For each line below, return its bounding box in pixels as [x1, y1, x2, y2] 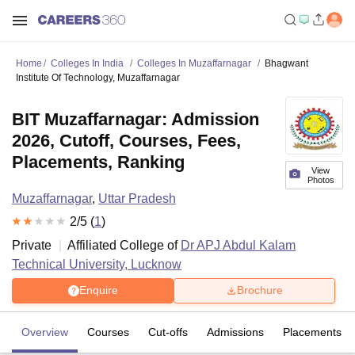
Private [12, 238, 52, 252]
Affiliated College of [67, 238, 181, 252]
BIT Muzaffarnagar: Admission [12, 109, 259, 129]
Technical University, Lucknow [12, 257, 181, 271]
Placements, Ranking [12, 152, 185, 172]
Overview [21, 325, 68, 338]
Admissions [207, 325, 264, 338]
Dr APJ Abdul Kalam [181, 238, 296, 252]
